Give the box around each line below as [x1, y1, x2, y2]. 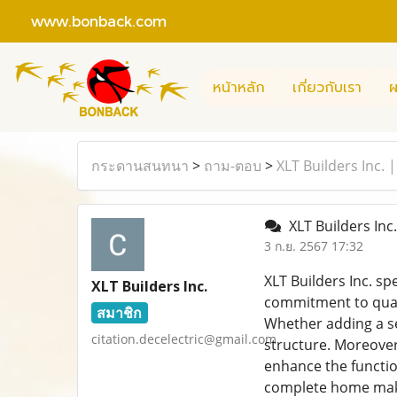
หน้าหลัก [213, 76, 265, 98]
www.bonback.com [13, 12, 167, 29]
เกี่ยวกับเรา [292, 76, 362, 98]
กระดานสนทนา [91, 156, 189, 175]
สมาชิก [97, 303, 143, 323]
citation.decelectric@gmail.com [91, 331, 276, 347]
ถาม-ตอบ [204, 156, 261, 175]
